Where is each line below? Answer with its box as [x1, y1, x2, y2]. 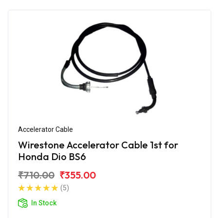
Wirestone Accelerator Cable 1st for [18, 138, 178, 151]
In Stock [31, 199, 56, 207]
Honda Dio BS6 [18, 150, 86, 163]
